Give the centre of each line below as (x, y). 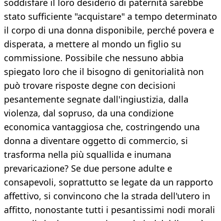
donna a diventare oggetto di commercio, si (96, 141)
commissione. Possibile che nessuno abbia (94, 58)
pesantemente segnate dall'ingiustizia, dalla (96, 99)
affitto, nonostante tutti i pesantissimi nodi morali (110, 210)
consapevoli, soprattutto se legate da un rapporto (109, 182)
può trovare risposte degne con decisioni (90, 86)
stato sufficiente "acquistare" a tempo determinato (110, 17)
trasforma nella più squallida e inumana (88, 155)
